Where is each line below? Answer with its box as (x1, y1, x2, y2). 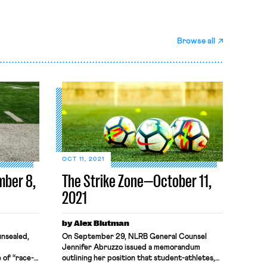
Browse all (177, 37, 216, 45)
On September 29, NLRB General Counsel (61, 233, 207, 241)
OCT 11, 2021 (61, 156, 105, 162)
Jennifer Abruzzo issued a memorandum (61, 244, 200, 252)
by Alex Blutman (61, 219, 129, 228)
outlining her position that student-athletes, (61, 254, 215, 262)
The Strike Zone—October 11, (61, 171, 212, 191)
